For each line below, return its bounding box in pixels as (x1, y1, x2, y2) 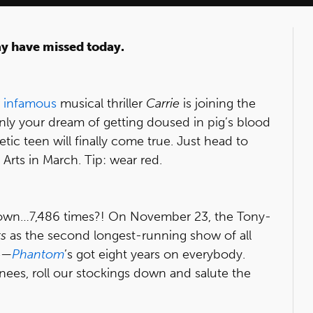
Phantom (12, 247, 64, 262)
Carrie (146, 96, 180, 111)
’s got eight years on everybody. (64, 247, 245, 262)
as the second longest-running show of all (6, 228, 252, 243)
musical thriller (57, 96, 146, 111)
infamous (3, 96, 57, 111)
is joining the (180, 96, 256, 111)
